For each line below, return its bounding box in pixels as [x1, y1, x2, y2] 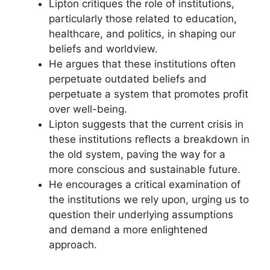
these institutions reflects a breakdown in [49, 133, 250, 145]
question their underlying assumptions [49, 209, 233, 221]
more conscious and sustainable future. [49, 163, 240, 175]
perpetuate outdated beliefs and [49, 73, 207, 85]
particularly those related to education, [49, 13, 237, 25]
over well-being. [49, 103, 127, 115]
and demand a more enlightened [49, 224, 208, 236]
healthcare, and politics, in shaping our [49, 28, 236, 40]
